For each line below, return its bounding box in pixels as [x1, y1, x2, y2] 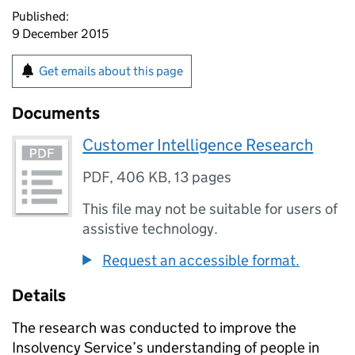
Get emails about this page [39, 63, 183, 78]
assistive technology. [82, 219, 219, 238]
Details [12, 285, 66, 306]
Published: [12, 9, 69, 24]
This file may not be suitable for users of [82, 200, 338, 218]
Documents [12, 103, 100, 124]
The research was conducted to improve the [12, 319, 296, 337]
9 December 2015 [12, 26, 109, 41]
